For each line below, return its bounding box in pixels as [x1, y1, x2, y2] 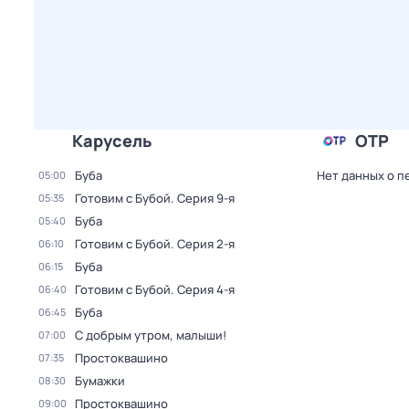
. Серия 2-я [171, 236, 235, 252]
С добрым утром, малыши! [75, 327, 226, 343]
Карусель [72, 130, 152, 152]
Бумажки [75, 372, 125, 389]
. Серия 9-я [171, 190, 235, 206]
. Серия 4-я [171, 281, 235, 298]
